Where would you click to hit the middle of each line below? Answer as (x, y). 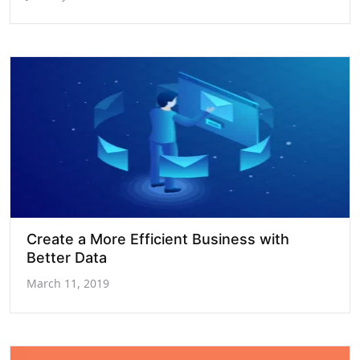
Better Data (67, 258)
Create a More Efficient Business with (158, 239)
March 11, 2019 (68, 283)
